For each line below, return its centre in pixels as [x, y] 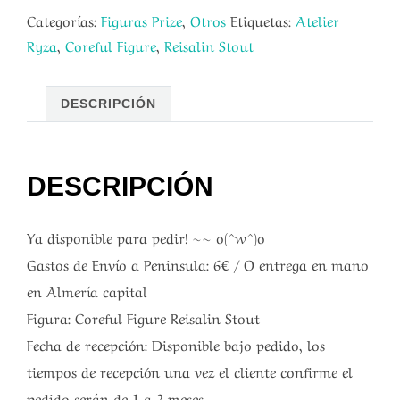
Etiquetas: [263, 20]
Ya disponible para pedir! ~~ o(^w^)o [146, 236]
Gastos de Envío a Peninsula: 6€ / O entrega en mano [198, 263]
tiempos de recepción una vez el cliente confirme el [190, 370]
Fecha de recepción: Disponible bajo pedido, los [176, 343]
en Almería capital [87, 290]
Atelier [317, 20]
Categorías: [64, 20]
